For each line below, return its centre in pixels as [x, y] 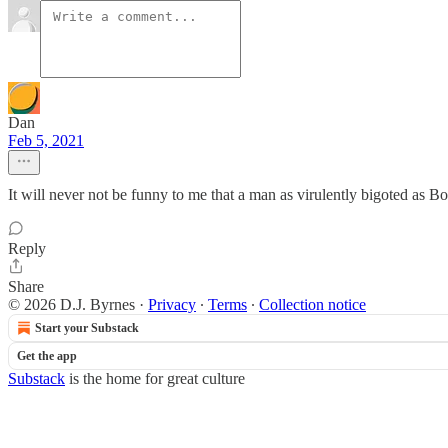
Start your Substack [87, 328]
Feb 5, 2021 [46, 140]
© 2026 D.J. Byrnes [71, 304]
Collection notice [312, 304]
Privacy [172, 304]
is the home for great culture [155, 378]
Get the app [47, 356]
